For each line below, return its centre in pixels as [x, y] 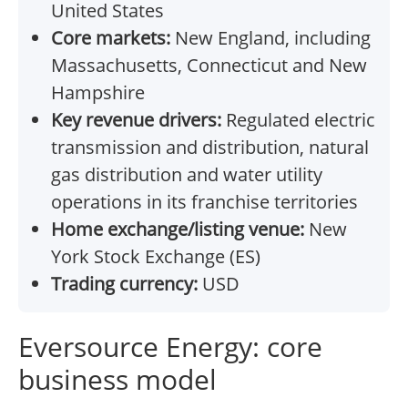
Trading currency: [124, 284]
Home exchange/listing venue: [178, 229]
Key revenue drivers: [136, 120]
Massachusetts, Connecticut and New [209, 66]
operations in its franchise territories [204, 202]
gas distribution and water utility [187, 175]
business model [117, 380]
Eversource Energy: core [170, 347]
